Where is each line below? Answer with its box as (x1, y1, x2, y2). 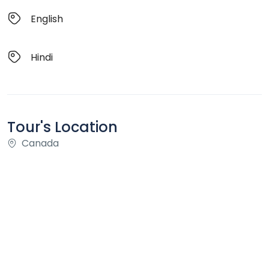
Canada (22, 136, 59, 151)
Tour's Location (7, 117, 118, 138)
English (31, 11, 63, 26)
